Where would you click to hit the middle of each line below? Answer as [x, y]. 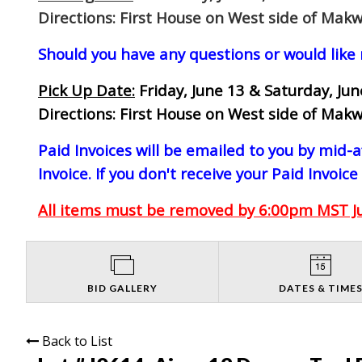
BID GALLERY [122, 288]
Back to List [77, 341]
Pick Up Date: [86, 90]
